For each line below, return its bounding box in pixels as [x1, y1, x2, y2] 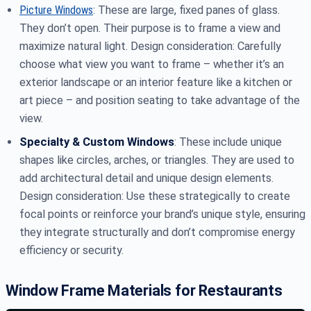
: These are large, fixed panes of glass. [93, 3, 280, 17]
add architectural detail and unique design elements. [19, 171, 274, 185]
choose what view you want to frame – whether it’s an [19, 58, 284, 72]
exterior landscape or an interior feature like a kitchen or [19, 76, 292, 90]
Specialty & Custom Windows [19, 135, 174, 149]
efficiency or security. [19, 244, 124, 258]
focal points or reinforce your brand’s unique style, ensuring [19, 208, 305, 221]
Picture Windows [19, 3, 93, 17]
